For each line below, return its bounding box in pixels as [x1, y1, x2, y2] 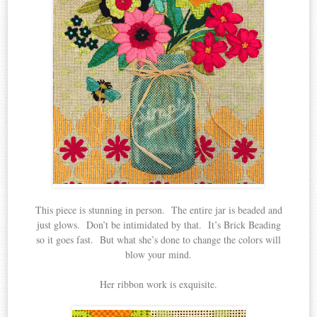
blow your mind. [125, 247, 192, 261]
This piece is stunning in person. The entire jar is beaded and [35, 202, 282, 217]
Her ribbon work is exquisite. [100, 277, 217, 291]
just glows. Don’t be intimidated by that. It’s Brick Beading [36, 217, 281, 231]
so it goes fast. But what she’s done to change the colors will [36, 232, 281, 246]
